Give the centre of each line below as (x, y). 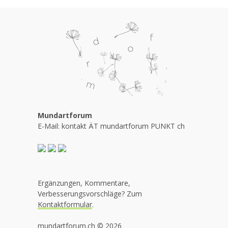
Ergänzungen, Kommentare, (84, 183)
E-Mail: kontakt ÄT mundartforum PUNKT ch (111, 126)
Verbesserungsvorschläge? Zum (90, 194)
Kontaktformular (65, 204)
